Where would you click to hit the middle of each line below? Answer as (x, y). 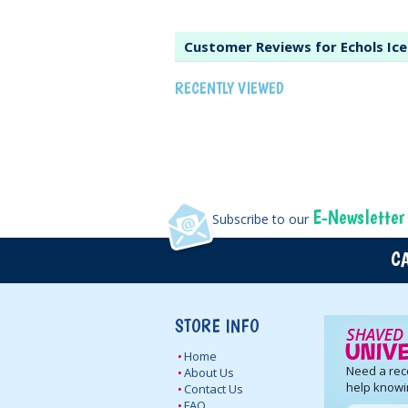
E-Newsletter (358, 217)
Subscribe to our (262, 219)
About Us (209, 373)
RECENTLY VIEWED (229, 88)
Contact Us (214, 389)
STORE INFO (217, 326)
